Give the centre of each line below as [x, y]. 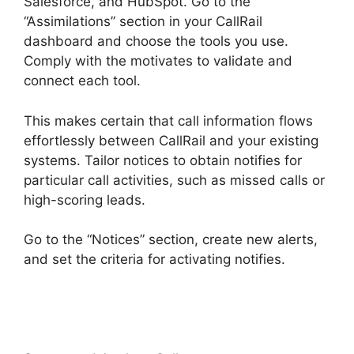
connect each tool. [82, 81]
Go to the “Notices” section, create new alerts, [171, 240]
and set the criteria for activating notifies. [154, 260]
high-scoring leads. [85, 200]
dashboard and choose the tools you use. [156, 41]
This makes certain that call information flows [168, 121]
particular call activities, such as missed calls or [174, 180]
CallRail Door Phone [86, 279]
